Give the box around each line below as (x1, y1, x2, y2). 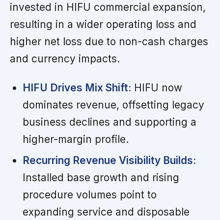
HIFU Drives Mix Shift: (22, 81, 131, 94)
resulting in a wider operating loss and (10, 18, 196, 30)
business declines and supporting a (22, 115, 196, 128)
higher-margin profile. (22, 133, 129, 145)
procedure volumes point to (22, 188, 157, 201)
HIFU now (131, 81, 182, 94)
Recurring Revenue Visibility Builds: (22, 154, 196, 166)
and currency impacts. (10, 52, 120, 65)
